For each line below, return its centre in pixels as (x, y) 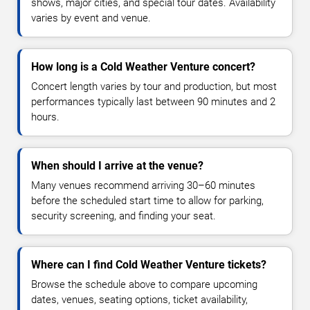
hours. (45, 117)
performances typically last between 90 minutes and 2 (153, 101)
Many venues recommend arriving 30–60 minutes (143, 185)
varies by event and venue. (91, 18)
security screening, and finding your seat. (124, 216)
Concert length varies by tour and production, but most (154, 86)
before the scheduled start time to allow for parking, (147, 200)
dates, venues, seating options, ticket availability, (139, 299)
